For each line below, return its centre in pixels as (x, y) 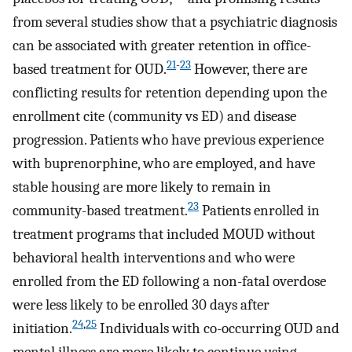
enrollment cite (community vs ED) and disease (154, 117)
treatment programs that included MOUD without (164, 235)
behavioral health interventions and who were (154, 258)
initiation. (42, 329)
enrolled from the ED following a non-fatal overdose (169, 282)
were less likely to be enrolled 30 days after (141, 305)
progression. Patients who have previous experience (168, 140)
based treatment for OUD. (90, 70)
